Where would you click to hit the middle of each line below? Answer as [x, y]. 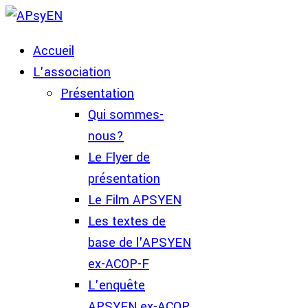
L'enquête [117, 285]
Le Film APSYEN [135, 200]
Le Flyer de [119, 157]
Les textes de [127, 221]
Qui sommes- [126, 115]
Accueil [54, 51]
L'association [72, 72]
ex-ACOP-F [119, 264]
